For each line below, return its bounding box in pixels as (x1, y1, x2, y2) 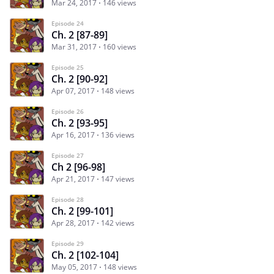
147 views (101, 173, 135, 184)
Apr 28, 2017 (51, 217, 95, 228)
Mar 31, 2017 (51, 41, 97, 52)
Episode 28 (51, 194, 84, 204)
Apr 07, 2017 (51, 85, 95, 96)
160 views (103, 41, 136, 52)
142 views (101, 217, 135, 228)
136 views (101, 129, 135, 140)
